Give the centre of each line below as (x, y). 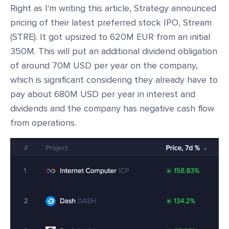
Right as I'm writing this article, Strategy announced (113, 8)
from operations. (43, 122)
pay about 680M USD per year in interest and (103, 94)
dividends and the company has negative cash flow (112, 108)
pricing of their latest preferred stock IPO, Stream (111, 22)
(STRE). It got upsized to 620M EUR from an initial (110, 37)
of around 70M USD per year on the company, (104, 65)
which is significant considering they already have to (114, 79)
